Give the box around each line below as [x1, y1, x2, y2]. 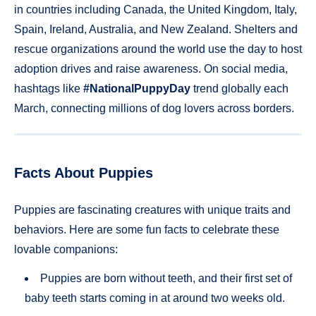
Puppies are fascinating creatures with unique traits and [14, 204, 291, 217]
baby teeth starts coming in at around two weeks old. [25, 292, 285, 305]
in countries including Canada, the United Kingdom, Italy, [14, 3, 297, 16]
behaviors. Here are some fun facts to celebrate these [14, 224, 279, 236]
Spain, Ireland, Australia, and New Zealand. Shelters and [14, 23, 298, 35]
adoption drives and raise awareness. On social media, [14, 62, 288, 75]
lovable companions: [14, 243, 118, 256]
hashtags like [14, 82, 83, 95]
